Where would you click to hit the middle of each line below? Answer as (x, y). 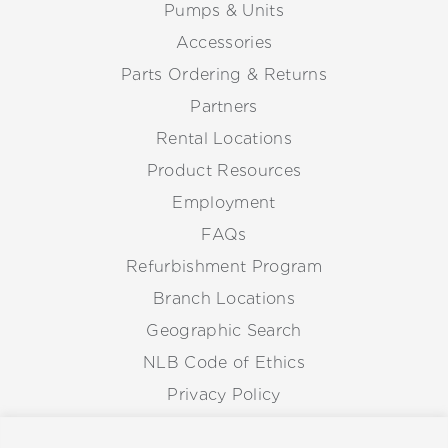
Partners (224, 107)
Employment (224, 203)
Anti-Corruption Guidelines (224, 427)
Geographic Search (224, 331)
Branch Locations (224, 299)
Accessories (224, 43)
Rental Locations (224, 139)
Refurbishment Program (224, 267)
